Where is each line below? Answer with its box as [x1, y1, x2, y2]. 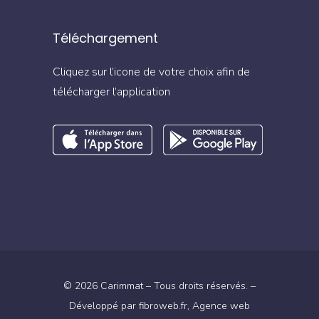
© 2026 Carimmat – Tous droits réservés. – [63, 278, 256, 293]
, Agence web [187, 298, 250, 313]
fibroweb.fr [139, 298, 187, 313]
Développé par [69, 298, 139, 313]
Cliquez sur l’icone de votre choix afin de [53, 63, 250, 80]
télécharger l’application [53, 83, 170, 100]
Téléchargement [53, 28, 158, 47]
